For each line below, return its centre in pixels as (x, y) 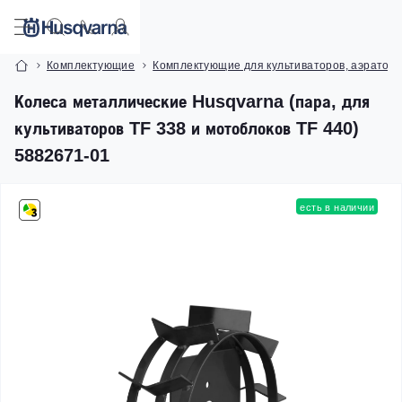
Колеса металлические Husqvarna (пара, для (192, 101)
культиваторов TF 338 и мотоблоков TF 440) (187, 128)
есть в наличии (337, 207)
